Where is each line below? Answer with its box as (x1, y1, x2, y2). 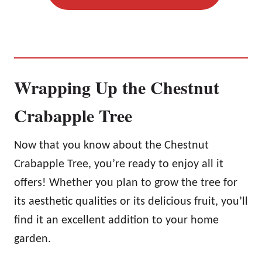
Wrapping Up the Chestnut (14, 74, 219, 101)
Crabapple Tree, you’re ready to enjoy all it (14, 158, 223, 171)
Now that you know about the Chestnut (14, 140, 209, 152)
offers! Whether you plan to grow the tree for (14, 177, 237, 189)
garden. (14, 233, 51, 246)
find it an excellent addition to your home (14, 215, 219, 227)
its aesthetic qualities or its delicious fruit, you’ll (14, 196, 248, 208)
